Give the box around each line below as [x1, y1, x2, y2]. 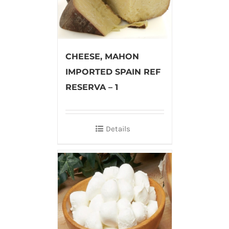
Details [106, 124, 130, 134]
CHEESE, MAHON [65, 52, 139, 62]
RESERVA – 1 [65, 82, 118, 93]
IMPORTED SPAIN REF [65, 67, 161, 77]
